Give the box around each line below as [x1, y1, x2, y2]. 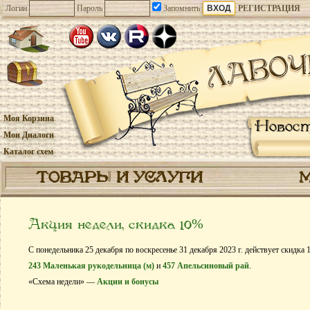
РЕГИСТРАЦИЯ [238, 3, 300, 13]
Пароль [77, 3, 102, 13]
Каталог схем [3, 147, 53, 156]
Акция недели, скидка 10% [28, 217, 203, 234]
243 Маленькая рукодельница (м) [28, 261, 154, 271]
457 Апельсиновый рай [163, 261, 249, 271]
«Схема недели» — [28, 277, 97, 286]
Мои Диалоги [3, 130, 54, 140]
